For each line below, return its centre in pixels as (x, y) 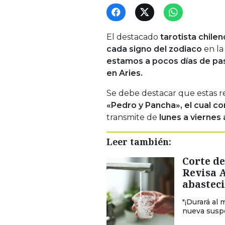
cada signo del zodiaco (154, 49)
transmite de (133, 117)
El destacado (133, 37)
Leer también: (139, 141)
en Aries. (125, 73)
